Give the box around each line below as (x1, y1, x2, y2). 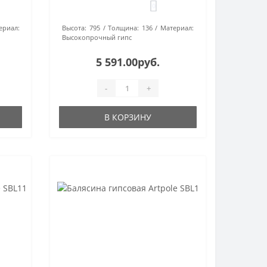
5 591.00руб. (96, 55, 160, 69)
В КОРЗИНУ (104, 111, 152, 123)
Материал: (160, 23, 194, 32)
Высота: (62, 23, 87, 32)
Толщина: (108, 23, 139, 32)
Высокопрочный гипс (62, 33, 132, 42)
